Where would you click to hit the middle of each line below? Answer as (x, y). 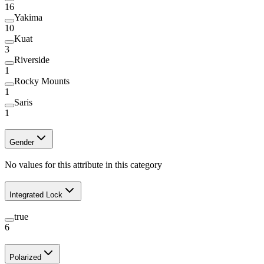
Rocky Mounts (42, 81)
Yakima (28, 17)
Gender (22, 143)
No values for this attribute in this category (83, 165)
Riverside (32, 60)
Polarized (25, 258)
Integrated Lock (36, 194)
